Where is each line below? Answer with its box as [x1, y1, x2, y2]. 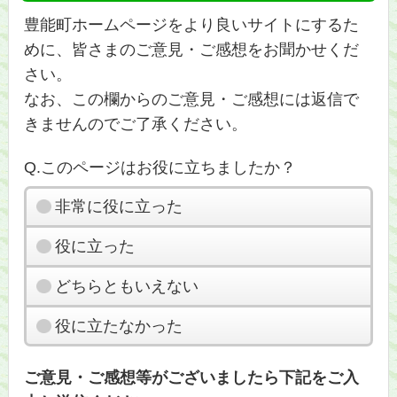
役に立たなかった [54, 316, 183, 335]
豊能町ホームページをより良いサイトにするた [24, 15, 360, 34]
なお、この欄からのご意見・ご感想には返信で [24, 90, 360, 108]
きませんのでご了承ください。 [24, 114, 248, 133]
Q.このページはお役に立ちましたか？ [24, 158, 297, 176]
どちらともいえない [54, 276, 198, 295]
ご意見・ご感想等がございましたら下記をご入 [24, 369, 360, 387]
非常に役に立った [54, 198, 183, 216]
